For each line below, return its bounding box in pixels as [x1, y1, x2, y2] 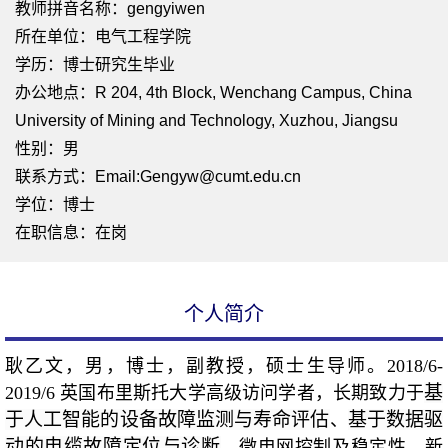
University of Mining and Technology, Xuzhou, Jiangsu [15, 112, 398, 130]
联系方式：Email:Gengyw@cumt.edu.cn [15, 168, 301, 186]
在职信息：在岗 [15, 224, 127, 242]
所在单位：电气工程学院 [15, 28, 191, 46]
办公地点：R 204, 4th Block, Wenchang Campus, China [15, 84, 412, 102]
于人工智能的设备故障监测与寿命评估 [5, 409, 330, 431]
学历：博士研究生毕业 [15, 56, 175, 74]
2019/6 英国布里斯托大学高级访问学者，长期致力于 [5, 383, 424, 404]
